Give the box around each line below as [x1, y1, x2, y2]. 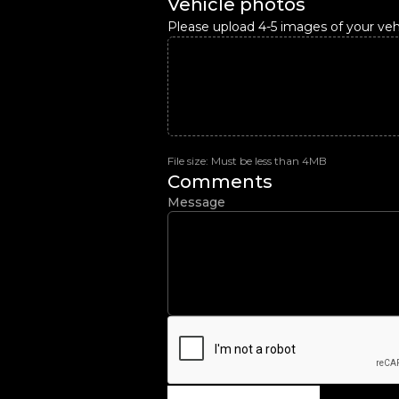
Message [167, 194, 225, 210]
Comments [167, 171, 273, 192]
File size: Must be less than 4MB [167, 154, 327, 167]
